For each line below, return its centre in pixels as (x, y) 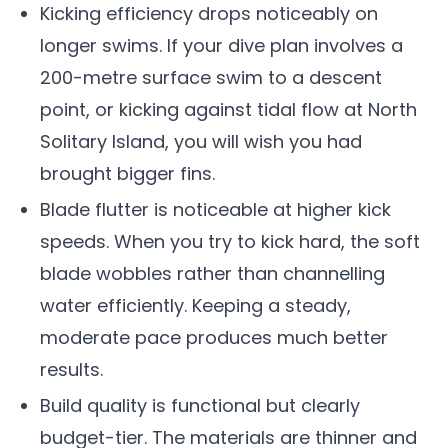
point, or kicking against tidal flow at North (228, 109)
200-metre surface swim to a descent (211, 77)
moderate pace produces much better (214, 337)
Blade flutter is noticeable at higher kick (215, 209)
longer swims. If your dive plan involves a (221, 45)
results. (71, 369)
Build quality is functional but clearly (200, 405)
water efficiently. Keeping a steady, (195, 305)
